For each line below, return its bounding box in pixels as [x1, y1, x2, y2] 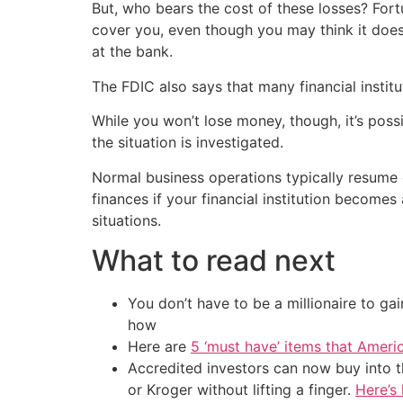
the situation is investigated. [92, 133, 283, 152]
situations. [92, 210, 161, 229]
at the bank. [92, 42, 173, 61]
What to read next [92, 243, 336, 279]
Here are [128, 337, 191, 356]
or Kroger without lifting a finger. [128, 381, 355, 399]
